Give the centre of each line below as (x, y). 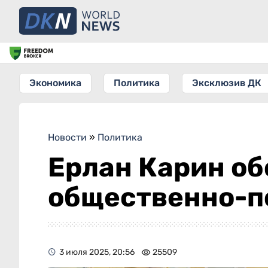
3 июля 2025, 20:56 (97, 252)
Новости (67, 137)
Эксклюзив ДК (227, 83)
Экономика (55, 83)
